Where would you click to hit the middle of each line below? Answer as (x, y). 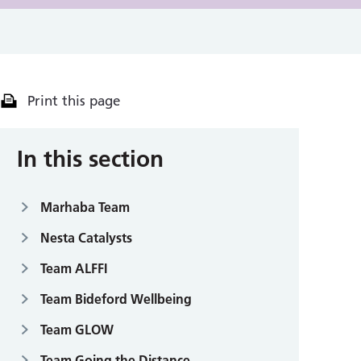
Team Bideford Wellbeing (116, 299)
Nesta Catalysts (86, 237)
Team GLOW (77, 329)
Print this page (73, 101)
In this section (90, 158)
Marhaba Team (85, 207)
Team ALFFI (74, 268)
